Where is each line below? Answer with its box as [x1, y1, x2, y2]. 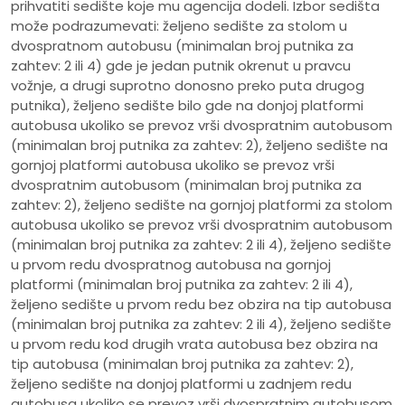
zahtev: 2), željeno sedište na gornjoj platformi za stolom [11, 195, 392, 215]
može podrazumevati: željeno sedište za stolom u [11, 16, 347, 36]
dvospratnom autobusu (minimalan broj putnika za [11, 36, 353, 56]
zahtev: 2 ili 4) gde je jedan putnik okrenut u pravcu [11, 56, 351, 76]
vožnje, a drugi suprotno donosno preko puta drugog [11, 76, 364, 96]
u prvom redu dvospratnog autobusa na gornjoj [11, 255, 331, 275]
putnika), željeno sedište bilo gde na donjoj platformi [11, 96, 363, 116]
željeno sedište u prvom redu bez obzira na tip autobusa [11, 295, 391, 315]
